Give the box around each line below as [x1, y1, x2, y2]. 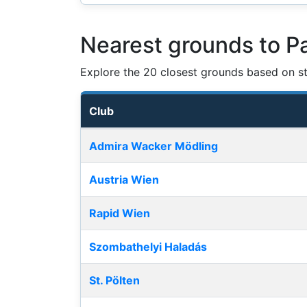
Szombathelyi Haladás [89, 240, 207, 254]
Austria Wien [89, 173, 159, 187]
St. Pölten [89, 273, 140, 288]
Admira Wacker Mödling [89, 139, 218, 153]
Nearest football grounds [80, 130, 210, 144]
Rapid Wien [89, 206, 150, 221]
